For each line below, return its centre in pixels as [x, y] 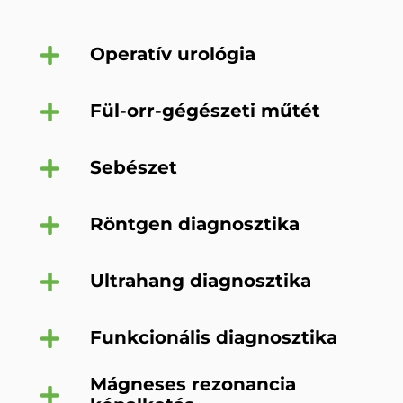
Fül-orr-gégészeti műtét [205, 110]
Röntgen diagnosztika [194, 224]
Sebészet [133, 167]
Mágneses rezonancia [193, 384]
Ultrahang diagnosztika [200, 280]
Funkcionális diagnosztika [213, 337]
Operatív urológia [172, 54]
